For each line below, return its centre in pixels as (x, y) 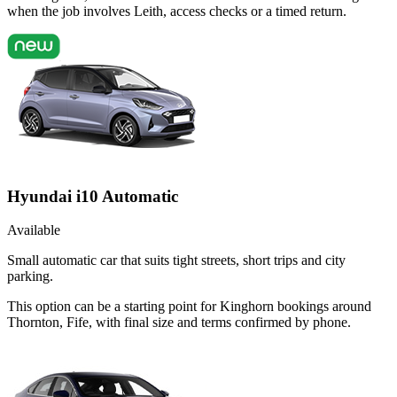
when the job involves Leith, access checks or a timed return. (177, 11)
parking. (30, 276)
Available (34, 230)
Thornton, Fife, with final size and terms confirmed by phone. (179, 323)
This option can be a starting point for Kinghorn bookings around (189, 307)
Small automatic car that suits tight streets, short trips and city (176, 261)
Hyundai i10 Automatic (93, 196)
